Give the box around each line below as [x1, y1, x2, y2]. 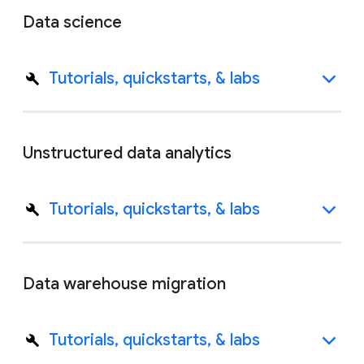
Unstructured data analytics [23, 143, 232, 163]
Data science [23, 12, 122, 32]
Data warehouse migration [23, 274, 226, 294]
